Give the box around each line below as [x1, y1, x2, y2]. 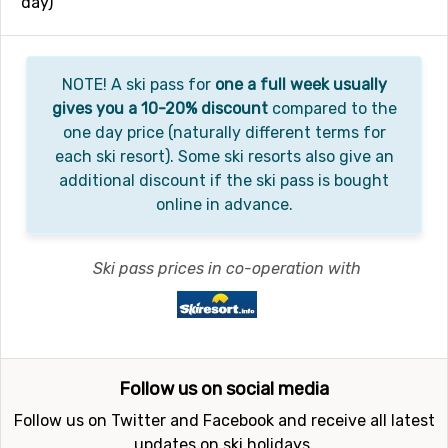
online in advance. [155, 195, 293, 214]
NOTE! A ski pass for [61, 75, 215, 94]
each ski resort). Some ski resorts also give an [54, 147, 394, 166]
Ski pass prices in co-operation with [93, 259, 362, 278]
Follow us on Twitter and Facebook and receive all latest [13, 411, 435, 430]
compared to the [267, 99, 397, 118]
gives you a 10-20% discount [51, 99, 268, 118]
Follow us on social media [119, 378, 329, 400]
